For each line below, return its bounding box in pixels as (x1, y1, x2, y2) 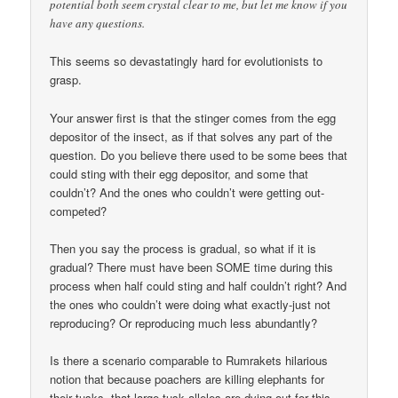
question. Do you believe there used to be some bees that (50, 146, 348, 163)
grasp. (50, 71, 83, 89)
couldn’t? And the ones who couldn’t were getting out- (50, 183, 325, 201)
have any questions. (50, 15, 146, 32)
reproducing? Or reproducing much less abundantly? (50, 314, 318, 331)
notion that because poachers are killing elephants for (50, 370, 325, 387)
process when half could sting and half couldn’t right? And (50, 276, 347, 294)
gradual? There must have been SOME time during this (50, 258, 334, 275)
